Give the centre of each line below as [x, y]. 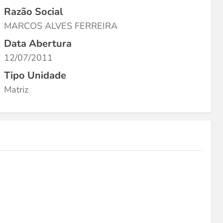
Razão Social [33, 12]
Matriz [16, 90]
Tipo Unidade [35, 75]
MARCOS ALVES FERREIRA [61, 26]
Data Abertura [38, 44]
